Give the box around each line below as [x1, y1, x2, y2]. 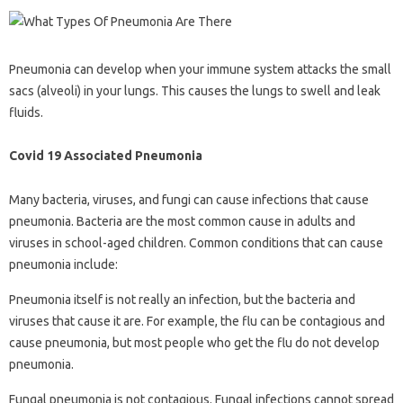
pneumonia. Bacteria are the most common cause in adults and [9, 214, 355, 229]
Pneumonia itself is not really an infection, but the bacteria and [9, 292, 355, 308]
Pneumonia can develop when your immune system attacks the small [9, 62, 391, 77]
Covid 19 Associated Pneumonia [9, 148, 202, 164]
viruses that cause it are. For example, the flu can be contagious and [9, 314, 385, 329]
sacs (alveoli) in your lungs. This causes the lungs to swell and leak [9, 84, 381, 99]
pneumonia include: [9, 257, 118, 273]
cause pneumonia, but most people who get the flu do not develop [9, 336, 380, 351]
